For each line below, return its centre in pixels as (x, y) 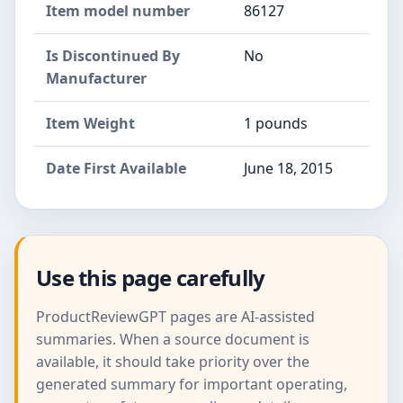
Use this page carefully (151, 278)
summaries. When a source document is (173, 340)
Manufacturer (96, 79)
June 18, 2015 (288, 169)
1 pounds (276, 124)
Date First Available (116, 169)
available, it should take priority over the (173, 362)
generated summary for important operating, (192, 385)
